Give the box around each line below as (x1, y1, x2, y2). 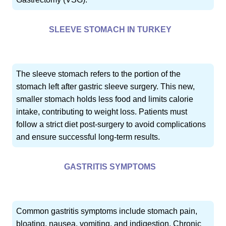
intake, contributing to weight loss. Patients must (16, 107, 188, 117)
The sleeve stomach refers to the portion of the (16, 70, 181, 79)
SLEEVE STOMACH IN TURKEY (48, 25, 172, 34)
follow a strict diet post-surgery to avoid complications (16, 120, 206, 129)
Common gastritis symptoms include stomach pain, (16, 207, 198, 216)
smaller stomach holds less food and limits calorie (16, 95, 194, 104)
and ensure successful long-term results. (16, 133, 160, 142)
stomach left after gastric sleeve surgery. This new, (16, 82, 195, 91)
